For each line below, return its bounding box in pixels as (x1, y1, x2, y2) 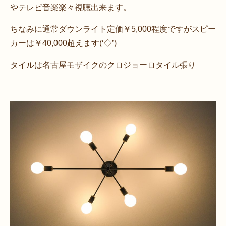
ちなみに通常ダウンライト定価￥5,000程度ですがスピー (10, 24, 216, 33)
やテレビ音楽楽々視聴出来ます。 (10, 3, 131, 12)
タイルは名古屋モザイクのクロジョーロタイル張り (10, 60, 196, 69)
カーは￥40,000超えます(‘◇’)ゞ (10, 38, 125, 47)
